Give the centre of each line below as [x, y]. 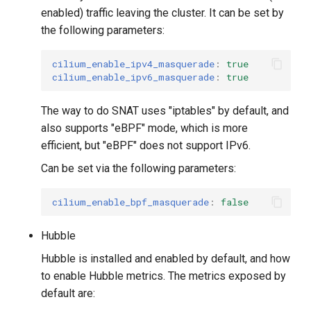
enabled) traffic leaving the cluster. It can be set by [163, 13]
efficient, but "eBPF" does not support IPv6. [146, 146]
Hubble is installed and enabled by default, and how [166, 259]
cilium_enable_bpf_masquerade [131, 202]
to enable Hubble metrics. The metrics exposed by [164, 276]
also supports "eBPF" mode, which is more [145, 128]
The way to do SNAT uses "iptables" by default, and [165, 111]
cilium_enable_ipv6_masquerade [134, 77]
